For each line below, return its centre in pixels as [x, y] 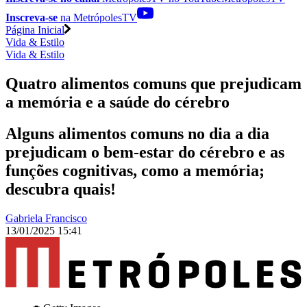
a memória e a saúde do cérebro [118, 102]
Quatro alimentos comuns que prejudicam [153, 83]
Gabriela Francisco [46, 219]
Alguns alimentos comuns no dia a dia [137, 134]
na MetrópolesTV [97, 17]
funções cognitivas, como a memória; [135, 171]
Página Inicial [35, 29]
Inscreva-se [32, 17]
